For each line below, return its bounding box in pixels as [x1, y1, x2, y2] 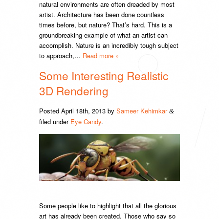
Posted [39, 106, 61, 116]
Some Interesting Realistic [39, 67, 168, 84]
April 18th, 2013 [61, 106, 106, 116]
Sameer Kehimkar [116, 106, 167, 116]
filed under [39, 117, 70, 127]
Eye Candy [70, 117, 101, 127]
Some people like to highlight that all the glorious [39, 200, 176, 210]
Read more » [83, 51, 119, 61]
